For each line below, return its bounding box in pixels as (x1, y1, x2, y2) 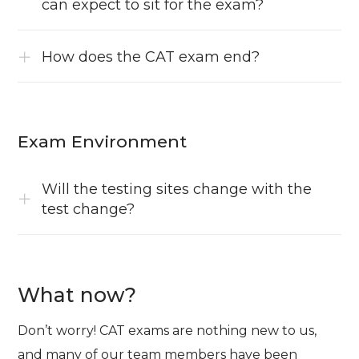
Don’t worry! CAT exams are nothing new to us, (18, 323, 317, 339)
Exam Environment (18, 131, 188, 152)
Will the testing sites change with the (42, 180, 313, 199)
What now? (18, 283, 137, 308)
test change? (42, 200, 135, 219)
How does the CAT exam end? (42, 48, 260, 67)
